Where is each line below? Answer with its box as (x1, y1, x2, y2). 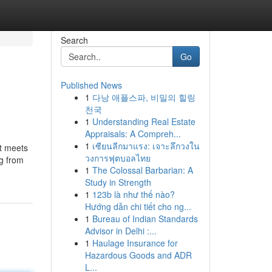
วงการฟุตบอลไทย (84, 152, 151, 164)
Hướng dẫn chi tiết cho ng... (84, 200, 191, 212)
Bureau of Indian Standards (92, 212, 198, 225)
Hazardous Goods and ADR (84, 249, 192, 261)
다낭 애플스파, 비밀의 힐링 (92, 91, 195, 103)
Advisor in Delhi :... (84, 225, 157, 237)
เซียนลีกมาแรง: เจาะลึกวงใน (92, 140, 200, 152)
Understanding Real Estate (92, 115, 195, 127)
